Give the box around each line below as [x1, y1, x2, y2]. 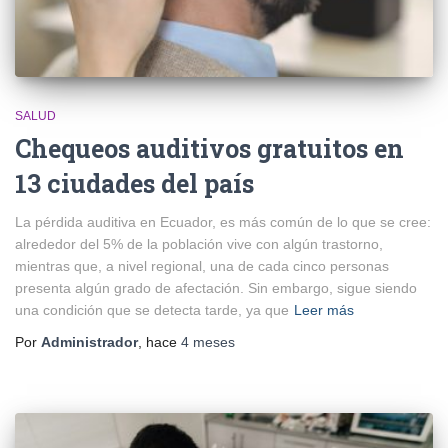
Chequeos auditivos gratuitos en [15, 131, 404, 165]
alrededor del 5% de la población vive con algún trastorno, [15, 235, 383, 252]
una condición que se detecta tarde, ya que [15, 301, 289, 318]
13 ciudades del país [15, 166, 254, 200]
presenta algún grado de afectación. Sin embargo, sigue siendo [15, 279, 417, 296]
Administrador [41, 333, 138, 350]
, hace [138, 333, 181, 350]
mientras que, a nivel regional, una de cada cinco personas [15, 257, 389, 274]
